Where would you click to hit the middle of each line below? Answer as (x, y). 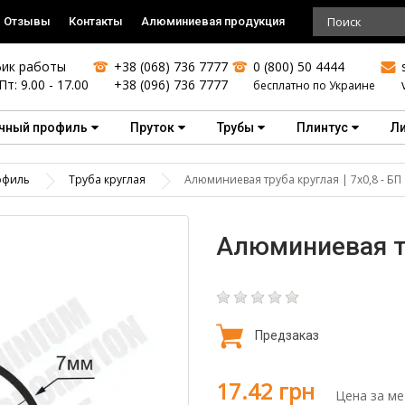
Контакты (96, 21)
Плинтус (322, 127)
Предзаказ (287, 335)
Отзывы (27, 21)
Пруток (152, 127)
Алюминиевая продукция (213, 21)
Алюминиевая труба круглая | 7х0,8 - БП (293, 179)
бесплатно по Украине (315, 85)
